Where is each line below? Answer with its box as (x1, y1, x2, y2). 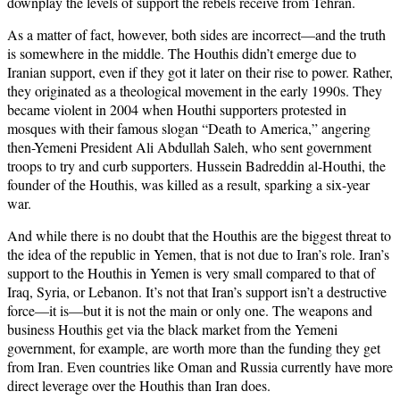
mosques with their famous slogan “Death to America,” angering (7, 119, 371, 138)
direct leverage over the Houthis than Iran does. (7, 376, 271, 396)
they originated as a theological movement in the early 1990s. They (7, 81, 382, 101)
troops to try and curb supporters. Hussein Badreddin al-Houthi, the (7, 156, 386, 176)
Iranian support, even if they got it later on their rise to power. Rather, (7, 62, 393, 82)
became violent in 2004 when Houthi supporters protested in (7, 100, 346, 120)
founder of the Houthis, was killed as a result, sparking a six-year (7, 175, 370, 195)
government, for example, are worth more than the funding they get (7, 338, 380, 358)
